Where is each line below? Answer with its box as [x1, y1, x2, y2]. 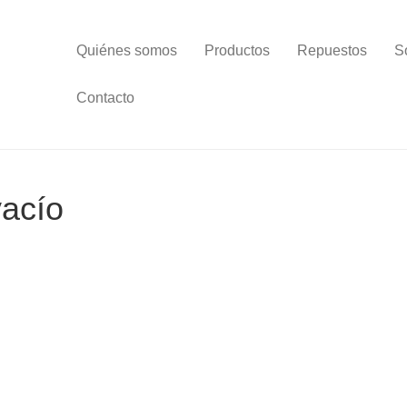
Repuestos [297, 43, 367, 58]
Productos [204, 43, 270, 58]
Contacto [76, 90, 134, 105]
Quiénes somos [76, 43, 177, 58]
